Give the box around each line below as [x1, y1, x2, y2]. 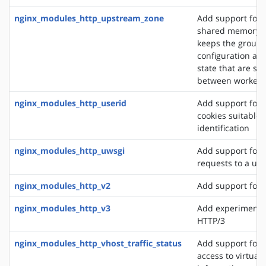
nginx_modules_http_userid [14, 97, 126, 109]
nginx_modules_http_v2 [14, 179, 110, 191]
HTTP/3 [197, 214, 225, 226]
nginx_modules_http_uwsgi [14, 144, 125, 156]
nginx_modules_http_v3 [14, 202, 110, 214]
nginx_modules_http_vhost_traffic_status [14, 237, 182, 249]
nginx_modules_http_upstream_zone [14, 12, 164, 24]
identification [197, 122, 249, 134]
